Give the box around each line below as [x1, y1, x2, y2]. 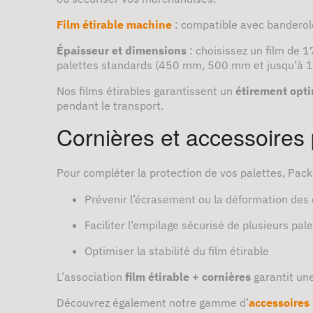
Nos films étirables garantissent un [57, 83, 235, 98]
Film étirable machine [57, 17, 172, 31]
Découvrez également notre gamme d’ [57, 295, 249, 310]
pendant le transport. [57, 98, 163, 112]
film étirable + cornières [125, 269, 251, 284]
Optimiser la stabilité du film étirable [85, 243, 269, 258]
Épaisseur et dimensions [57, 43, 187, 57]
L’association [57, 269, 125, 284]
